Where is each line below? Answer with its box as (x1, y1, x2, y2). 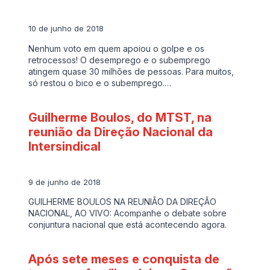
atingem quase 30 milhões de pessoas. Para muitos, (28, 66, 234, 77)
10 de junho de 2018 (28, 24, 104, 34)
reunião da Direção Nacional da (28, 125, 213, 140)
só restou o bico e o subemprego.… (28, 78, 172, 89)
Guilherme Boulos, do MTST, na (28, 110, 212, 125)
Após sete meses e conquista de (28, 252, 220, 267)
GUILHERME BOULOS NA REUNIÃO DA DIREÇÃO (28, 196, 217, 207)
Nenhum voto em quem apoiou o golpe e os (28, 43, 205, 54)
